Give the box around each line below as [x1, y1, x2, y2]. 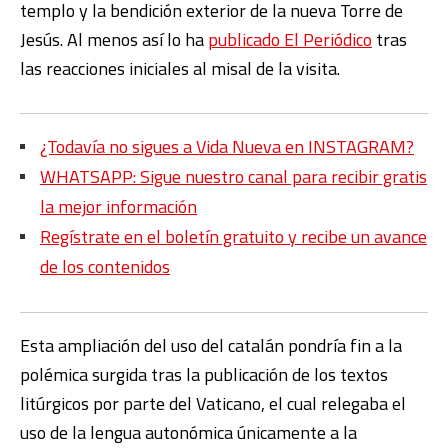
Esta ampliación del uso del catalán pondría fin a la [20, 331, 402, 359]
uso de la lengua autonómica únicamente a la [20, 418, 357, 446]
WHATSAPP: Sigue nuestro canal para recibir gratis [40, 162, 427, 190]
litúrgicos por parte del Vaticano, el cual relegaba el [20, 389, 406, 417]
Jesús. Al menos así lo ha [20, 25, 208, 53]
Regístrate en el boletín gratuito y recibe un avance [40, 222, 427, 250]
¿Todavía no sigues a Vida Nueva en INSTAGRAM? [40, 132, 414, 160]
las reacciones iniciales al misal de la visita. [20, 54, 340, 82]
